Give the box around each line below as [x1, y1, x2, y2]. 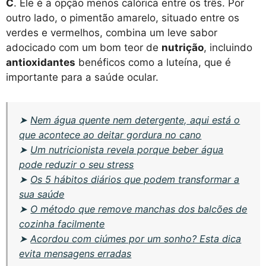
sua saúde [19, 188, 65, 200]
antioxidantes [6, 56, 75, 68]
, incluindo [204, 41, 252, 53]
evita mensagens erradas [19, 247, 132, 259]
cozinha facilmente [19, 217, 105, 230]
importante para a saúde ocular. [6, 71, 159, 83]
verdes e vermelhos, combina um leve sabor [6, 26, 217, 39]
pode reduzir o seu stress [19, 158, 134, 170]
